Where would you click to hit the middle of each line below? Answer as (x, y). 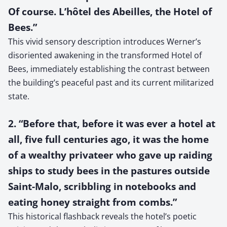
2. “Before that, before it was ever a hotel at (112, 123)
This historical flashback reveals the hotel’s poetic (102, 216)
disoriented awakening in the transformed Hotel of (105, 55)
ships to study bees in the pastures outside (109, 170)
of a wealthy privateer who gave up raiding (110, 155)
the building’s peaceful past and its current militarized (111, 82)
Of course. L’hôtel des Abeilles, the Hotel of (110, 11)
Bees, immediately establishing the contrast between (109, 69)
